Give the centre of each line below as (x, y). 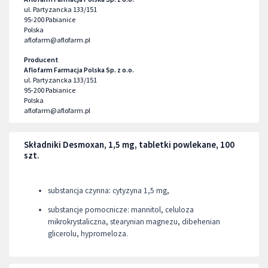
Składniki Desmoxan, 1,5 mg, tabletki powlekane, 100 (129, 144)
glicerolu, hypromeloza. (88, 234)
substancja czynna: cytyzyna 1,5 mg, (109, 191)
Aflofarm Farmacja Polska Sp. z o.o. (79, 70)
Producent (41, 60)
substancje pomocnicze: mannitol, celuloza (121, 210)
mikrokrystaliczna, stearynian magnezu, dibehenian (134, 222)
